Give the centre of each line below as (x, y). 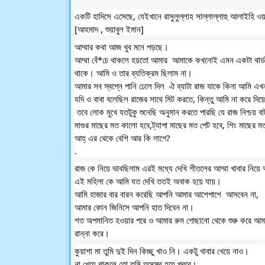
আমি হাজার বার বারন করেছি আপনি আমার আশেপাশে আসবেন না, (168, 194)
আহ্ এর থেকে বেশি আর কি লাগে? (122, 138)
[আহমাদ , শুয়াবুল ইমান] (109, 29)
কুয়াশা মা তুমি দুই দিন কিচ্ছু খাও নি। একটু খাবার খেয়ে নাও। (162, 251)
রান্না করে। (92, 233)
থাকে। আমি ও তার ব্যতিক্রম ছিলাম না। (135, 72)
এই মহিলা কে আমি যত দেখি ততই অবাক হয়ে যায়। (149, 181)
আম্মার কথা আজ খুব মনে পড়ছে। (123, 46)
